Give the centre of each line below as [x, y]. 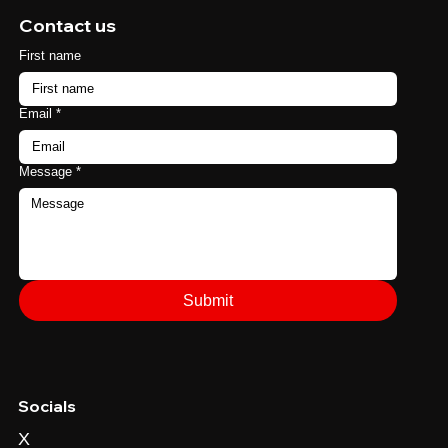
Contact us [68, 58]
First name [50, 88]
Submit [208, 333]
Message [46, 204]
